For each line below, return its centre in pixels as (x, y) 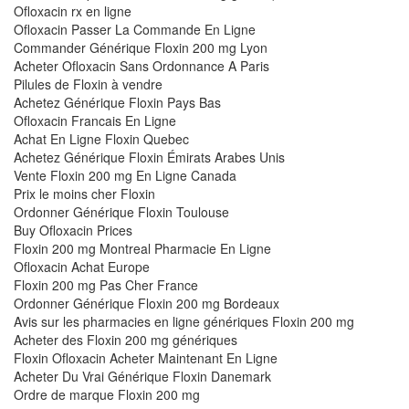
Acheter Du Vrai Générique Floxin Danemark (142, 376)
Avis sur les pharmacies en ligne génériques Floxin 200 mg (184, 321)
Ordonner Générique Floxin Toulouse (121, 211)
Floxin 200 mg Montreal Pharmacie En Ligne (142, 248)
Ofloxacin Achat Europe (82, 266)
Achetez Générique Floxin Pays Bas (117, 102)
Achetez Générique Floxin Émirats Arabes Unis (149, 157)
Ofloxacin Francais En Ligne (95, 120)
